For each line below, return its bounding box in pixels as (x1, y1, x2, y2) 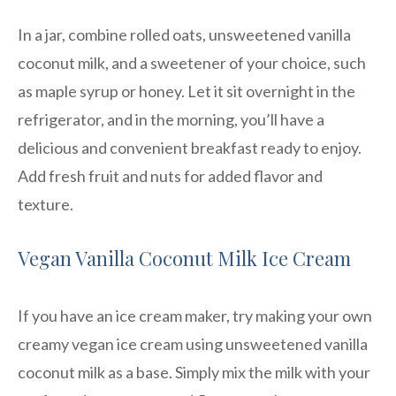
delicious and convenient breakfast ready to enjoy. (18, 137, 362, 157)
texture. (18, 194, 73, 214)
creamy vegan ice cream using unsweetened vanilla (18, 333, 368, 354)
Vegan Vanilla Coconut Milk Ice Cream (18, 244, 351, 271)
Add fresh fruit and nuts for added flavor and (18, 165, 323, 186)
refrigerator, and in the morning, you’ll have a (18, 109, 324, 129)
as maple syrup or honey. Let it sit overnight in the (18, 80, 355, 101)
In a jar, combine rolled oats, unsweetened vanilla (18, 24, 351, 44)
